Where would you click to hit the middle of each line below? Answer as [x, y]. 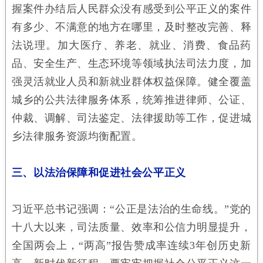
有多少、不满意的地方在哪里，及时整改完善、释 [131, 27]
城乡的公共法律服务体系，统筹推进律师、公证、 [131, 100]
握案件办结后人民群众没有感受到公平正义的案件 [131, 9]
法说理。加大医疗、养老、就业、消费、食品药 [131, 45]
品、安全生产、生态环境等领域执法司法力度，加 [131, 63]
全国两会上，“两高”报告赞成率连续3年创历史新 [131, 245]
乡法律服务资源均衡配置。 [77, 136]
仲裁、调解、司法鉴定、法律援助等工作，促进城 [131, 118]
